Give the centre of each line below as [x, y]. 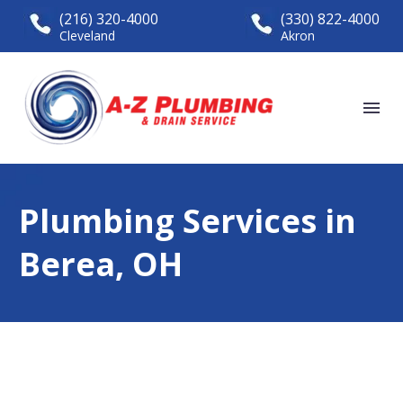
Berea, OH [101, 264]
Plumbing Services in [188, 221]
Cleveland [87, 35]
